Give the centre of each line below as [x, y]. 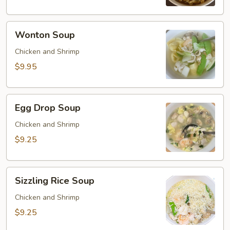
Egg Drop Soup [48, 108]
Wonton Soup [45, 35]
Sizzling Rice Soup [55, 181]
